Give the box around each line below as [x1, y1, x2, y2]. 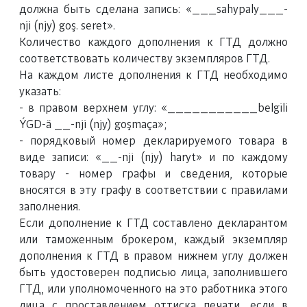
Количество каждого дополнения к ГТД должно [19, 37, 288, 48]
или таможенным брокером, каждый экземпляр [19, 234, 288, 245]
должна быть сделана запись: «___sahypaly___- [19, 4, 288, 15]
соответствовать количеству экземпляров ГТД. [19, 53, 270, 64]
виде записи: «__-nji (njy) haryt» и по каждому [19, 152, 288, 163]
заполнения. [19, 201, 80, 212]
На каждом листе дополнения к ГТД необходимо [19, 70, 288, 81]
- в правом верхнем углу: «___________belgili [19, 103, 288, 114]
